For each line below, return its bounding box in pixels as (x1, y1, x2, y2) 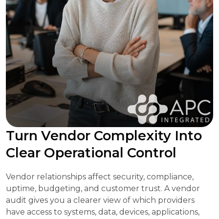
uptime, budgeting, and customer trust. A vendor (6, 184, 200, 194)
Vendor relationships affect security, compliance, (6, 172, 194, 182)
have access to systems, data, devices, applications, (6, 207, 199, 217)
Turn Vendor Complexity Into (6, 128, 202, 144)
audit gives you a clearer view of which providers (6, 196, 195, 205)
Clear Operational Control (6, 145, 176, 161)
